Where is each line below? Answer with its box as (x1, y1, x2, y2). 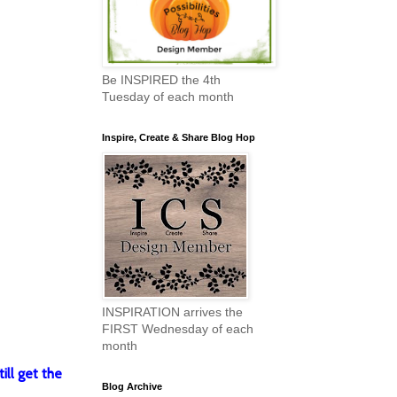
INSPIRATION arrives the (102, 305, 243, 320)
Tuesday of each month (102, 90, 234, 105)
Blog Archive (102, 381, 162, 393)
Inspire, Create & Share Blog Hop (102, 132, 255, 144)
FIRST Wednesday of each (102, 322, 253, 337)
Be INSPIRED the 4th (102, 73, 221, 88)
